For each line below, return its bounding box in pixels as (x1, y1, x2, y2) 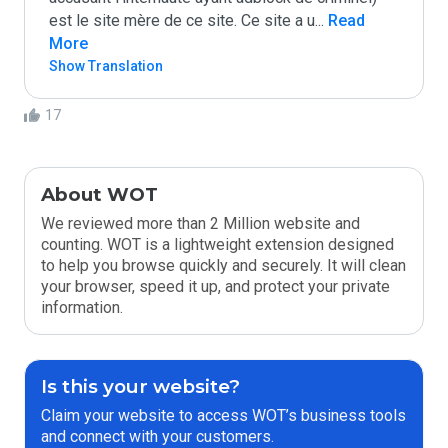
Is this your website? (41, 375, 240, 398)
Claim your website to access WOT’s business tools (41, 406, 406, 425)
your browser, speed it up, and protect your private (41, 277, 390, 296)
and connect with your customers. (41, 427, 274, 446)
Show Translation (49, 58, 163, 74)
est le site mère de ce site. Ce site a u (49, 11, 315, 30)
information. (41, 298, 123, 317)
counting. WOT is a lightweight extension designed (41, 235, 394, 254)
